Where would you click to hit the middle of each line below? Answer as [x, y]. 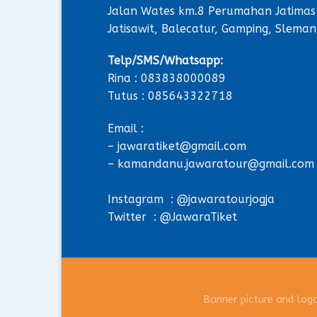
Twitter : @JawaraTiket [172, 217]
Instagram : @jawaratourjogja [191, 200]
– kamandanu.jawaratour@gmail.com [211, 164]
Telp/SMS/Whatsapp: [165, 61]
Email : [126, 129]
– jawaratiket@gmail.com [177, 146]
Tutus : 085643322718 [170, 96]
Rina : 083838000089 [167, 79]
